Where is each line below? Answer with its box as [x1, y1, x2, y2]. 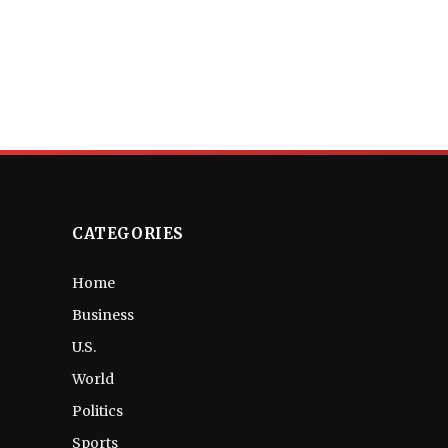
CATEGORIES [72, 224, 184, 243]
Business [72, 306, 134, 324]
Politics [72, 402, 123, 420]
